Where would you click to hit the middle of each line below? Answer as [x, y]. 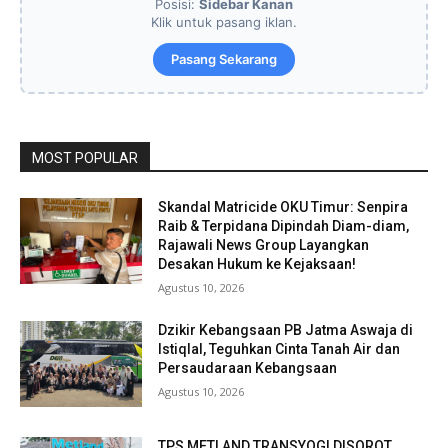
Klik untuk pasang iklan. [224, 22]
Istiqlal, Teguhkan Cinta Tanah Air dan [279, 349]
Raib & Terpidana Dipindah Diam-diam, [284, 226]
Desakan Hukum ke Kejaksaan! [257, 264]
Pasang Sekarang [224, 59]
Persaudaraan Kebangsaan [248, 368]
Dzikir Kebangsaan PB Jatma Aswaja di [286, 330]
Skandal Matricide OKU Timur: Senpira [283, 207]
